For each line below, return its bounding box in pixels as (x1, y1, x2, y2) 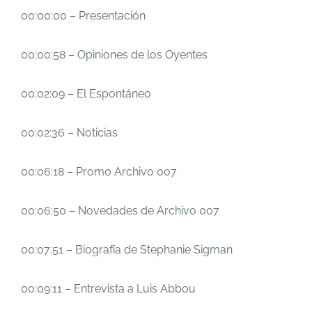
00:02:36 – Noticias (21, 126, 118, 139)
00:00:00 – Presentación (21, 9, 146, 22)
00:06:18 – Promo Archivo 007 (21, 165, 177, 178)
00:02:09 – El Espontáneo (21, 87, 151, 100)
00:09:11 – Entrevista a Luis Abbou (21, 282, 196, 295)
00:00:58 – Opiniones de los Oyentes (21, 48, 208, 61)
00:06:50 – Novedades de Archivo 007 (21, 204, 219, 217)
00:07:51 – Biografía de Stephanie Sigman (21, 243, 233, 256)
